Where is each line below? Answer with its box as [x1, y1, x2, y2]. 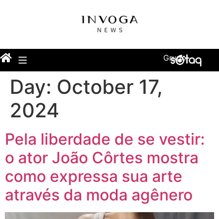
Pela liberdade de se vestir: [5, 129, 205, 149]
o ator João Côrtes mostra [5, 148, 198, 167]
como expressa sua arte [5, 166, 182, 186]
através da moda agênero [5, 185, 193, 204]
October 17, [57, 74, 163, 99]
